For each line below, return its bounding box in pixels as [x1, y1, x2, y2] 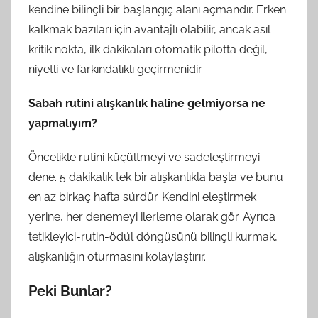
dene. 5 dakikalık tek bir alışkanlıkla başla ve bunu [28, 170, 283, 184]
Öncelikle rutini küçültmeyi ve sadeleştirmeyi [28, 150, 260, 164]
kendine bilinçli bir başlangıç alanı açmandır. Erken [28, 2, 286, 16]
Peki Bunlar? [28, 282, 112, 300]
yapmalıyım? [28, 116, 97, 130]
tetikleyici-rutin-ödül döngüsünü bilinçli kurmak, [28, 229, 278, 243]
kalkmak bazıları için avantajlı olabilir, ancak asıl [28, 22, 270, 36]
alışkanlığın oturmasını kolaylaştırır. [28, 249, 206, 263]
